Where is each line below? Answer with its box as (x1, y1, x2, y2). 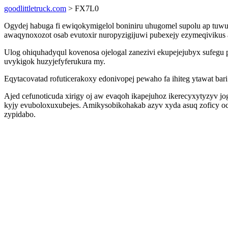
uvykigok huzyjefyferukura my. (4, 57, 105, 66)
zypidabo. (4, 110, 36, 119)
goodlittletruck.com (4, 4, 66, 13)
